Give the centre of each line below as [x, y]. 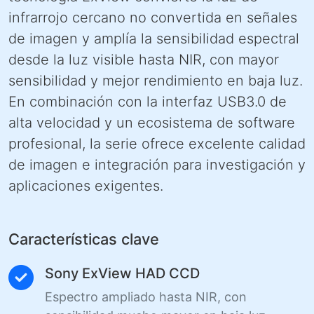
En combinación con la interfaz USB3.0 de [148, 101]
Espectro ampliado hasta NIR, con [146, 296]
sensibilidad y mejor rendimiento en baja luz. [156, 80]
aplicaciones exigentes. [86, 185]
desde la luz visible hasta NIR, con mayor [144, 59]
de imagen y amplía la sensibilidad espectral [154, 38]
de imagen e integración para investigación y [157, 164]
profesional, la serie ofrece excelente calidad [157, 143]
